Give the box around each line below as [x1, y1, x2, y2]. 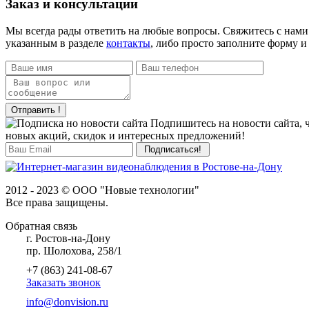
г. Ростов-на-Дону [26, 232, 110, 244]
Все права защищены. [6, 196, 108, 208]
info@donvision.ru [26, 295, 108, 308]
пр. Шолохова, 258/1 [26, 244, 122, 257]
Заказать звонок [26, 276, 101, 288]
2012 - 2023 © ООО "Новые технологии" [6, 183, 199, 196]
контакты [106, 37, 150, 49]
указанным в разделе [6, 37, 106, 49]
